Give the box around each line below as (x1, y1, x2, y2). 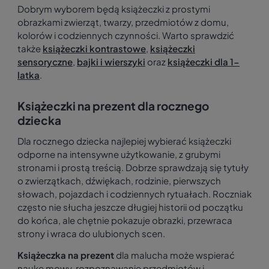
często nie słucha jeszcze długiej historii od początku (17, 201, 243, 213)
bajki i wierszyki (77, 56, 145, 68)
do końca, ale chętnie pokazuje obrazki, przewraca (17, 214, 232, 226)
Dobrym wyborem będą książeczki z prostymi (17, 3, 210, 15)
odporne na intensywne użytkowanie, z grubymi (17, 148, 220, 160)
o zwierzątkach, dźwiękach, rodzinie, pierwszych (17, 175, 221, 187)
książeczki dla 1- (168, 56, 240, 68)
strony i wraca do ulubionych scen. (17, 228, 165, 240)
